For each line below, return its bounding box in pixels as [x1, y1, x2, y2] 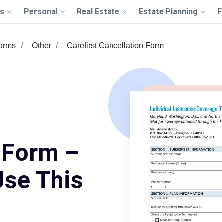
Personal [23, 7, 57, 16]
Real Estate [76, 7, 119, 16]
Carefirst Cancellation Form [67, 41, 164, 50]
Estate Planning [138, 7, 198, 16]
